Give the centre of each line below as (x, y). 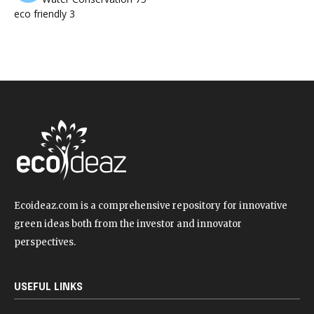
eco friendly (42, 14)
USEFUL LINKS (48, 288)
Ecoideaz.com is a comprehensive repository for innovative (151, 206)
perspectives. (45, 243)
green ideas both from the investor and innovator (128, 224)
